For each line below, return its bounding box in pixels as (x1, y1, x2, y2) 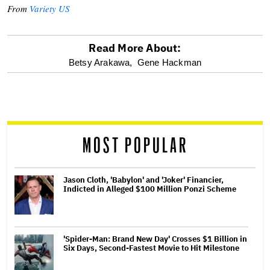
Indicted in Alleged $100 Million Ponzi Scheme (63, 183, 236, 194)
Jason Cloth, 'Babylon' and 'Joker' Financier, (63, 174, 224, 185)
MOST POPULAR (82, 136, 188, 156)
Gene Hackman (137, 57, 202, 67)
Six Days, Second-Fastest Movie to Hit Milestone (63, 242, 239, 253)
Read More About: (89, 40, 181, 55)
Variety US (30, 2, 70, 14)
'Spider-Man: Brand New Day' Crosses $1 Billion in (63, 233, 247, 244)
